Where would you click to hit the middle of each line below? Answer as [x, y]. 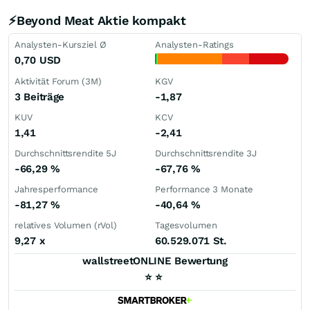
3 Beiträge [39, 97]
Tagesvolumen [186, 225]
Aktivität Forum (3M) [58, 81]
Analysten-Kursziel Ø [61, 45]
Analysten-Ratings [194, 45]
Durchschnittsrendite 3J [206, 153]
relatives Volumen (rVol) [66, 225]
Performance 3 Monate [204, 189]
